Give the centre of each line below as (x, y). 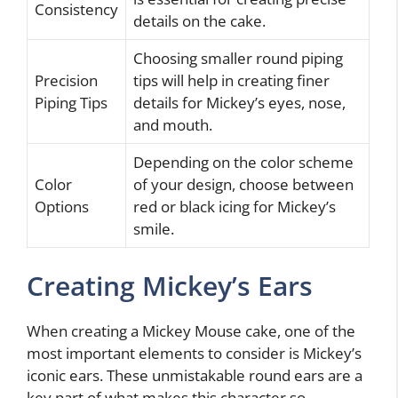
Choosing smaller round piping (238, 58)
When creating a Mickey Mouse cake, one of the (191, 331)
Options (62, 206)
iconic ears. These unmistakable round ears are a (195, 376)
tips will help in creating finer (231, 80)
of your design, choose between (243, 184)
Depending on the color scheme (243, 162)
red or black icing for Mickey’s (235, 206)
